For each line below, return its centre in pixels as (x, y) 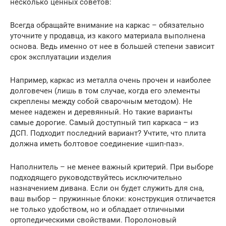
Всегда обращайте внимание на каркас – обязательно (107, 25)
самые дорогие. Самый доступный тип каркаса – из (104, 123)
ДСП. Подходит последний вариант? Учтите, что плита (108, 133)
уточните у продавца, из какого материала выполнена (108, 36)
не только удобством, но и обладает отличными (97, 209)
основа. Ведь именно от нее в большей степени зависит (112, 46)
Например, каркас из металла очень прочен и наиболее (110, 80)
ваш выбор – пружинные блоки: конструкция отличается (113, 199)
